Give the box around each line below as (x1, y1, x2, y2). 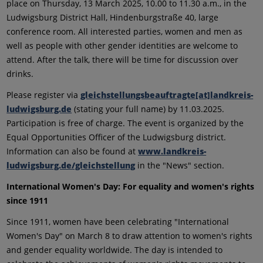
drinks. (6, 68, 34, 79)
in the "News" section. (135, 160, 225, 171)
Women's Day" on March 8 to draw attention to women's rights (6, 230, 253, 241)
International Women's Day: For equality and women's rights (6, 181, 255, 192)
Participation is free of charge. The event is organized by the (6, 117, 244, 129)
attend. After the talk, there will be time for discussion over (6, 54, 239, 65)
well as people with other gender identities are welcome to (6, 40, 238, 51)
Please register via (6, 89, 81, 100)
